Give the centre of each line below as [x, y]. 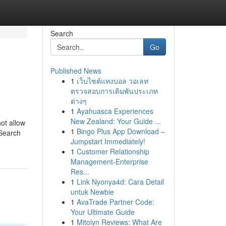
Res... [80, 172]
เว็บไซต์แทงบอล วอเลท [112, 81]
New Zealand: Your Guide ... [116, 121]
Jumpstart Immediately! [108, 141]
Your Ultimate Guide [102, 212]
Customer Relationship [113, 151]
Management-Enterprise [109, 161]
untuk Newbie [92, 192]
